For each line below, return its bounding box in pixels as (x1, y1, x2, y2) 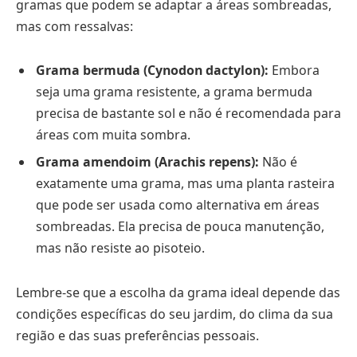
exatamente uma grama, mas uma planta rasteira (36, 175, 335, 193)
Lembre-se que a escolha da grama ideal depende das (16, 284, 340, 302)
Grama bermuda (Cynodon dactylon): (36, 61, 269, 80)
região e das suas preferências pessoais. (16, 327, 259, 345)
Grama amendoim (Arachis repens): (36, 153, 259, 171)
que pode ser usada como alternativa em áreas (36, 196, 320, 214)
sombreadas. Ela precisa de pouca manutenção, (36, 218, 324, 236)
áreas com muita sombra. (36, 126, 190, 144)
